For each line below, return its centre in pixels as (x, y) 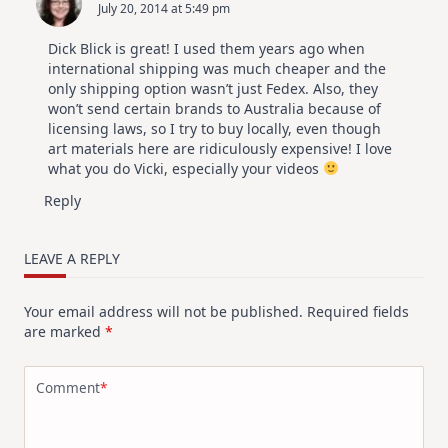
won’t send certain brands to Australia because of (214, 108)
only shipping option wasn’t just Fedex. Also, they (213, 88)
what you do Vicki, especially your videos (185, 168)
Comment (68, 388)
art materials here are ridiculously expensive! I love (220, 148)
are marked (64, 331)
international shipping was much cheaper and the (217, 68)
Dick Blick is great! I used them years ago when (206, 48)
